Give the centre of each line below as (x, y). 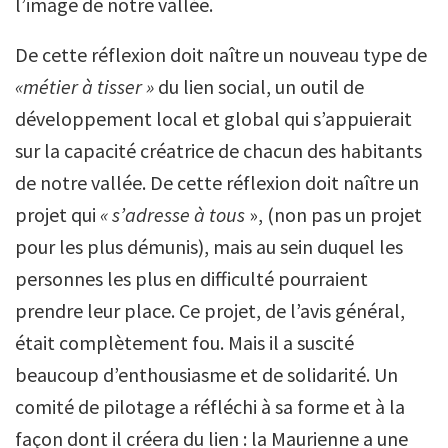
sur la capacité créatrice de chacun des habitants (218, 151)
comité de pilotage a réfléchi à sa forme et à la (210, 407)
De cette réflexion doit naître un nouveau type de (221, 55)
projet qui (57, 215)
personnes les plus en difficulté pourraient (191, 279)
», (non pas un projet (335, 215)
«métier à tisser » (86, 87)
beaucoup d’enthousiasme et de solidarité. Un (206, 375)
